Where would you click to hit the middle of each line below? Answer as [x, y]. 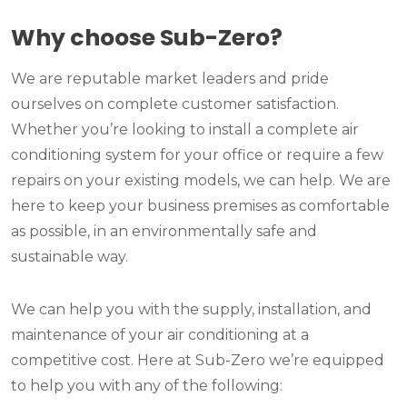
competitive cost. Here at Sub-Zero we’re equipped [198, 361]
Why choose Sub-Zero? [147, 38]
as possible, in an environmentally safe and [164, 232]
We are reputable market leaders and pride [170, 79]
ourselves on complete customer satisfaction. [175, 104]
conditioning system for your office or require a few [197, 155]
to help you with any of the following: [147, 386]
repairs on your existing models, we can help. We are [201, 181]
